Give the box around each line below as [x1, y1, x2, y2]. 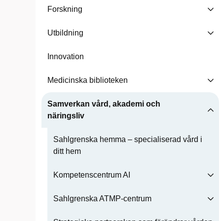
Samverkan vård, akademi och [47, 100, 160, 108]
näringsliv [47, 111, 84, 120]
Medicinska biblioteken [47, 76, 128, 84]
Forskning [47, 5, 82, 13]
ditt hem [53, 147, 81, 155]
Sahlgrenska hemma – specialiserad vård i [53, 135, 202, 144]
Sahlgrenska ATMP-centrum [53, 194, 151, 203]
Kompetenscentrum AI [53, 171, 130, 179]
